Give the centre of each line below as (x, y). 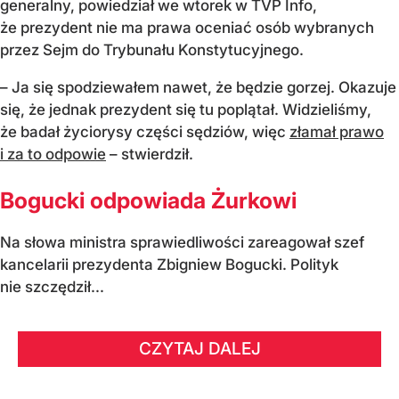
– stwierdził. (150, 154)
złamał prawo (337, 131)
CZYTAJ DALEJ (199, 349)
